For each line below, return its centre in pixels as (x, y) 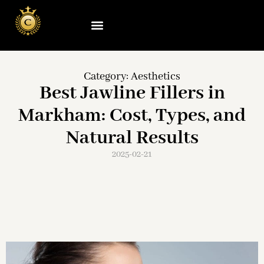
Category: (107, 77)
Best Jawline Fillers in (132, 94)
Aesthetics (156, 77)
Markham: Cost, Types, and (132, 116)
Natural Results (132, 138)
